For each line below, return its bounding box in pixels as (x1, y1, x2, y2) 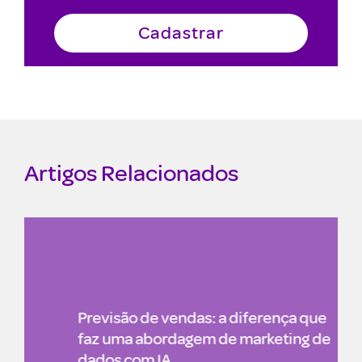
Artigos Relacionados (24, 157, 238, 187)
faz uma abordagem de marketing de (48, 328, 301, 348)
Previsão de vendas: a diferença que (48, 307, 297, 327)
